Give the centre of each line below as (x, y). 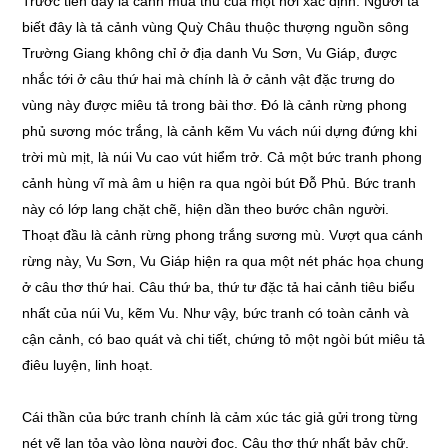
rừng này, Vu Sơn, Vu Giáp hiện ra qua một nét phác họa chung (223, 261)
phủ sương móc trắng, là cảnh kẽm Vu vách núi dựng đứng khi (220, 131)
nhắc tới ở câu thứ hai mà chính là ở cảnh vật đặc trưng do (209, 79)
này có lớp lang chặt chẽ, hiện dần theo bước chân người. (206, 209)
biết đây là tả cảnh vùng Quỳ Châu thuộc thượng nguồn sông (216, 27)
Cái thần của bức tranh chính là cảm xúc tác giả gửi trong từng (220, 417)
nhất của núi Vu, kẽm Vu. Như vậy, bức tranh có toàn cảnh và (216, 313)
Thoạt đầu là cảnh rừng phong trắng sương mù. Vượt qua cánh (223, 235)
